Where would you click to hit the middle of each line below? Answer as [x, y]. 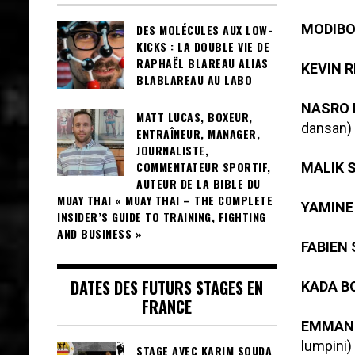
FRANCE [167, 307]
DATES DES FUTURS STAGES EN [167, 288]
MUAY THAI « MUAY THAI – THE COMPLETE [165, 200]
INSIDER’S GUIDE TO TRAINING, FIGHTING [162, 216]
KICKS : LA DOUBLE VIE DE [203, 46]
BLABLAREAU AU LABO [194, 79]
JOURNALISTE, [172, 150]
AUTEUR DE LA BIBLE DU [198, 183]
